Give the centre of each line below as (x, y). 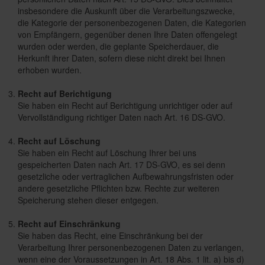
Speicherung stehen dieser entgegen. (88, 200)
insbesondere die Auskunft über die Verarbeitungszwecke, (126, 11)
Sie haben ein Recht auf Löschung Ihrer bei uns (107, 153)
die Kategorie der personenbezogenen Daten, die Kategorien (132, 22)
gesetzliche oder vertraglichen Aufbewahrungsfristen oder (126, 176)
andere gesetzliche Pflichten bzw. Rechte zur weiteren (119, 188)
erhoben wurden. (50, 70)
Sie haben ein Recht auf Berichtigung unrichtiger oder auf (125, 105)
